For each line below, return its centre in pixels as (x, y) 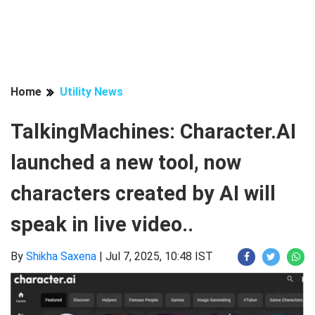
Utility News (91, 92)
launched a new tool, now (126, 162)
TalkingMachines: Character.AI (153, 131)
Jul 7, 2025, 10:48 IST (159, 256)
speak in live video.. (102, 224)
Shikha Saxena (61, 256)
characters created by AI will (143, 193)
